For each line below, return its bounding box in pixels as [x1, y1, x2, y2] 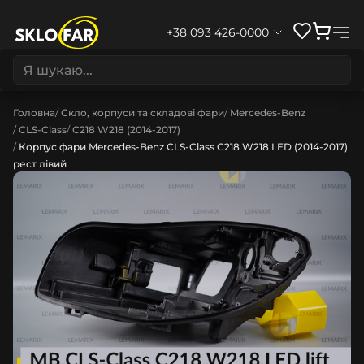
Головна [13, 106, 55, 119]
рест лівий [13, 158, 67, 170]
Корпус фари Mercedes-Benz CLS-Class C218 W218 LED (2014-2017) [19, 141, 348, 153]
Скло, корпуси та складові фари [61, 106, 224, 119]
